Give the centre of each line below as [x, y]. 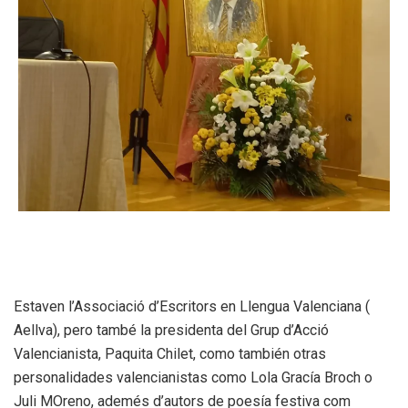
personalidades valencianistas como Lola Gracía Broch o [193, 378]
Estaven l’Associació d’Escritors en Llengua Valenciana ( [192, 307]
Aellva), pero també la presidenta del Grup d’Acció [171, 331]
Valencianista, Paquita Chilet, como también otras [170, 354]
